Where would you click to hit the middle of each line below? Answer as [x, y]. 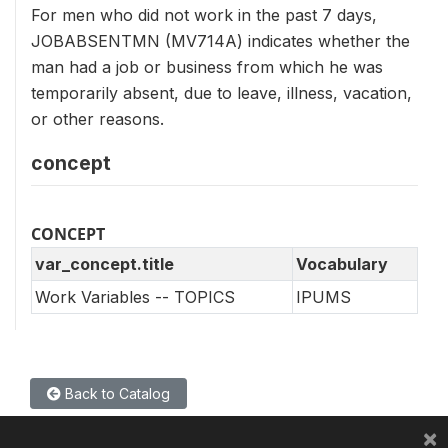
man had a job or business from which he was [207, 66]
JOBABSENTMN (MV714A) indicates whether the [220, 40]
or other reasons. [97, 118]
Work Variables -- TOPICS [135, 296]
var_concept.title [104, 263]
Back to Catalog [115, 393]
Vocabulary [342, 263]
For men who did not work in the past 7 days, [204, 14]
